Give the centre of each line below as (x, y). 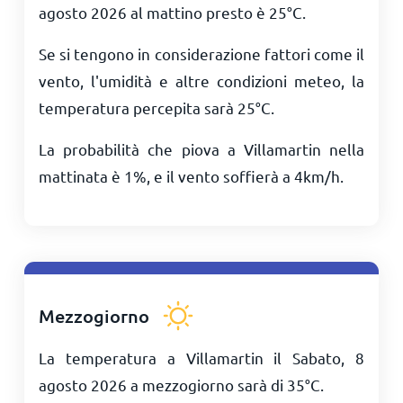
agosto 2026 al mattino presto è (153, 12)
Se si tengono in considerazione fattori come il (201, 54)
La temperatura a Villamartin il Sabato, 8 (201, 358)
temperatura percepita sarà (138, 107)
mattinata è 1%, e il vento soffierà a (166, 176)
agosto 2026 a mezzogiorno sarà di (162, 385)
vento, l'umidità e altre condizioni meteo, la (201, 81)
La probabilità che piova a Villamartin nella (201, 149)
